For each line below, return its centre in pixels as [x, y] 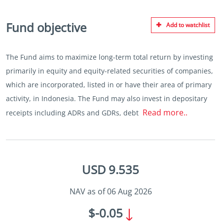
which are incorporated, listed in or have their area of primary [109, 85]
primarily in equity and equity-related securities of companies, [110, 71]
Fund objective [46, 27]
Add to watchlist [188, 25]
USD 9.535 [110, 169]
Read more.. [165, 112]
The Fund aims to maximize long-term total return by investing [110, 57]
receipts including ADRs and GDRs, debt [73, 113]
